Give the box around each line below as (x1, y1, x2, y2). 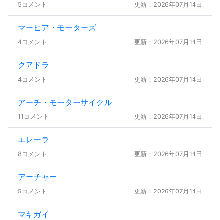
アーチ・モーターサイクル (18, 97, 112, 107)
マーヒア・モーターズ (18, 22, 96, 32)
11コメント (18, 112, 49, 120)
